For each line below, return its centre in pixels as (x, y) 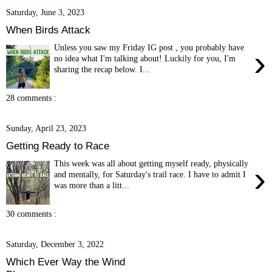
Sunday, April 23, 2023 (46, 128)
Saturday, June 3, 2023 (45, 12)
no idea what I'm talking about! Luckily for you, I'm (145, 58)
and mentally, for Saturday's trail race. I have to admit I (150, 174)
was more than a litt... (92, 185)
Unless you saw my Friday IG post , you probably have (149, 47)
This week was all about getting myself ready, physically (151, 163)
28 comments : (31, 98)
